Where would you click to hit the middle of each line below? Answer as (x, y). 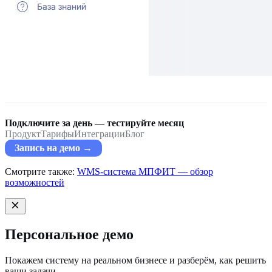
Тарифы (57, 134)
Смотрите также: (41, 171)
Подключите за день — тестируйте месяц (94, 123)
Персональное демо (69, 234)
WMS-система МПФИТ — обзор (145, 171)
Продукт (23, 134)
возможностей (35, 182)
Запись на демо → (53, 148)
